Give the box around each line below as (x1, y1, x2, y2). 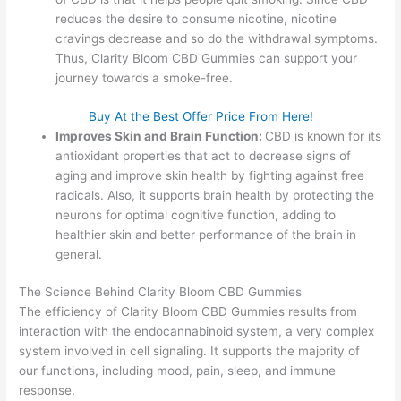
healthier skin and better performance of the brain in (55, 226, 357, 242)
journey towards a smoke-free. (55, 71, 234, 86)
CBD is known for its (265, 128, 382, 143)
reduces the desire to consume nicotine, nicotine (55, 12, 337, 27)
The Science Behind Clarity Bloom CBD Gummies (19, 285, 303, 300)
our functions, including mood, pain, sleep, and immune (19, 363, 337, 379)
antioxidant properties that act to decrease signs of (55, 148, 352, 163)
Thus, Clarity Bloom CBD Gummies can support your (55, 51, 358, 66)
